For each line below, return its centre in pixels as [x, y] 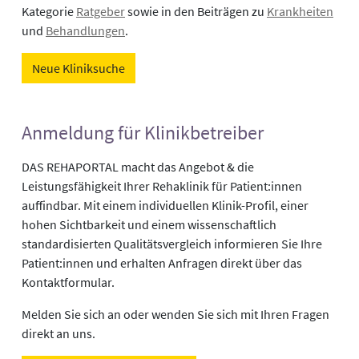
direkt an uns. [58, 333]
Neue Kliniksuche [79, 68]
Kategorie [49, 11]
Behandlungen [85, 30]
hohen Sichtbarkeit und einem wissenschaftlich [149, 224]
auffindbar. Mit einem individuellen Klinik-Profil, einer [165, 205]
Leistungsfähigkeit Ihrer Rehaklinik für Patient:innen [162, 186]
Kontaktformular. [68, 282]
